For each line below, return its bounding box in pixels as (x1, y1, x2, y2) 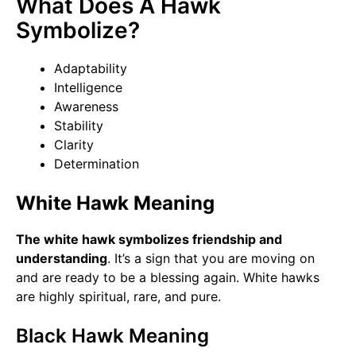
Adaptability (54, 60, 127, 76)
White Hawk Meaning (16, 192, 215, 215)
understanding (16, 250, 107, 266)
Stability (54, 118, 103, 133)
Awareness (54, 99, 118, 114)
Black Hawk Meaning (16, 324, 209, 347)
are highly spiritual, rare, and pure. (16, 288, 221, 304)
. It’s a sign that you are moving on (107, 250, 315, 266)
